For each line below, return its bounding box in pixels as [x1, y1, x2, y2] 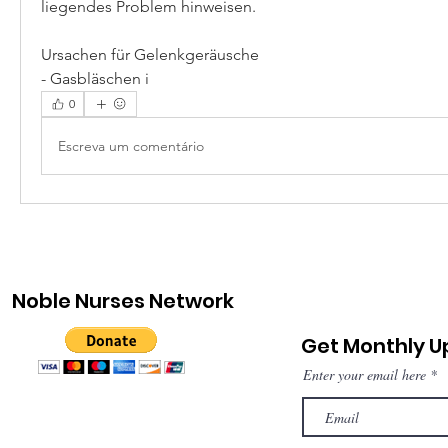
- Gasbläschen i [41, 69, 153, 89]
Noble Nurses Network [12, 287, 234, 316]
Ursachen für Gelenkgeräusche [41, 45, 259, 65]
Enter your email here [303, 365, 426, 385]
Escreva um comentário [58, 136, 204, 155]
